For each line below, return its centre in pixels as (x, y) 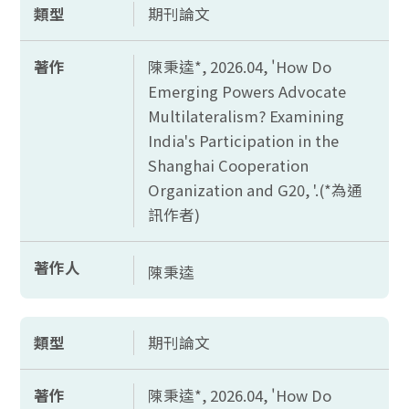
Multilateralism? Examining (246, 116)
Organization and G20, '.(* (240, 190)
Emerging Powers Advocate (247, 91)
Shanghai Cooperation (229, 165)
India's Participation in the (244, 141)
